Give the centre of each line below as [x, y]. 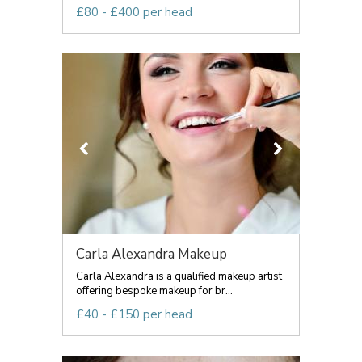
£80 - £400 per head [134, 12]
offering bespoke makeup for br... [154, 291]
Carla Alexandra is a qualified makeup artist [179, 276]
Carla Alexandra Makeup [152, 254]
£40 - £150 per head [134, 314]
